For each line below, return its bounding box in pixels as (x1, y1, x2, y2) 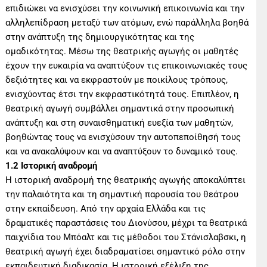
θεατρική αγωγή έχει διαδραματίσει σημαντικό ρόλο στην (5, 246, 246, 257)
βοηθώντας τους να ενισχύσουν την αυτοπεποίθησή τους (5, 131, 241, 142)
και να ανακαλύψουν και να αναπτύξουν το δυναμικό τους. (5, 145, 238, 157)
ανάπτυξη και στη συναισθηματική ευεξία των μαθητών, (5, 117, 234, 128)
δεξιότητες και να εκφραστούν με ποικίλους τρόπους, (5, 74, 228, 85)
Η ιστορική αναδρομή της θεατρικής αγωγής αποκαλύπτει (5, 174, 246, 185)
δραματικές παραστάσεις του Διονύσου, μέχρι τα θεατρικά (5, 217, 247, 228)
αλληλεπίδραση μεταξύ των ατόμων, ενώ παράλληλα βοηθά (5, 17, 249, 28)
